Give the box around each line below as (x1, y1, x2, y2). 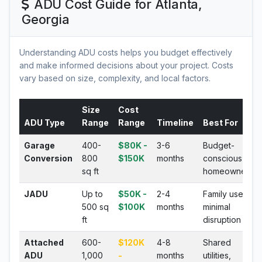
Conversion (24, 153, 73, 163)
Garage (24, 140, 55, 150)
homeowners (203, 166, 253, 176)
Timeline (157, 118, 194, 127)
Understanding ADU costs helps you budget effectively (19, 47, 232, 57)
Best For (203, 118, 238, 127)
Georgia (22, 12, 70, 27)
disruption (203, 215, 241, 225)
